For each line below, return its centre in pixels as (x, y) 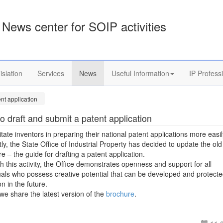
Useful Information (140, 73)
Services (51, 73)
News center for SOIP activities (84, 26)
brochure (120, 194)
